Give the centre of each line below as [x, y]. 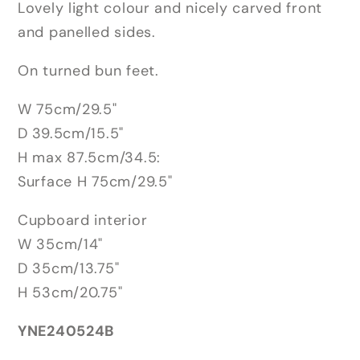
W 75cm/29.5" [67, 109]
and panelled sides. [87, 32]
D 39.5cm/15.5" [71, 133]
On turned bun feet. [88, 70]
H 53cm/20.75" [70, 292]
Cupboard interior [83, 220]
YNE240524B [66, 331]
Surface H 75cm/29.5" [95, 181]
